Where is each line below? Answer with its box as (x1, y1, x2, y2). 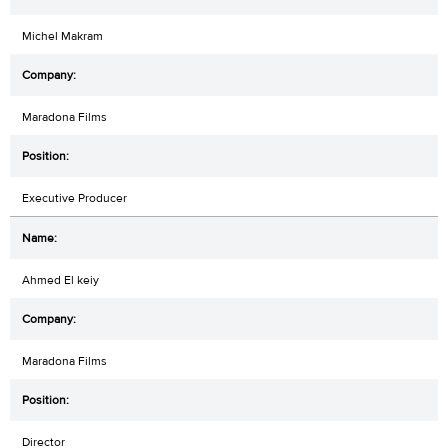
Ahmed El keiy (22, 272, 99, 289)
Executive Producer (22, 190, 127, 207)
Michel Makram (22, 28, 103, 45)
